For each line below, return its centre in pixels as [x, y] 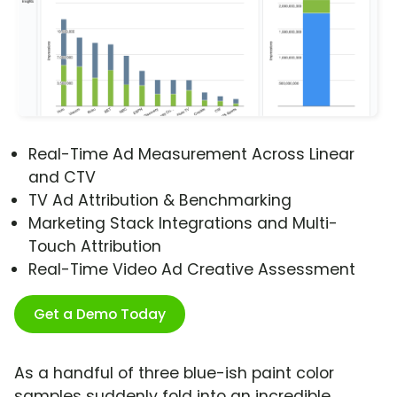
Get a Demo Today [100, 315]
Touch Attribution [95, 247]
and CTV [62, 178]
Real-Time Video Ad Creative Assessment [192, 270]
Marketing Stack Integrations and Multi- [183, 224]
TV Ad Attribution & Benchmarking [160, 201]
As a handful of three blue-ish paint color [174, 374]
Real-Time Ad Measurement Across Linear [191, 155]
